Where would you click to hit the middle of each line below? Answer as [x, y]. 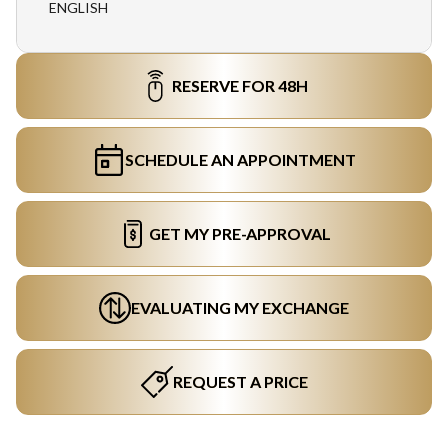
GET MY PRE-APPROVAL [240, 233]
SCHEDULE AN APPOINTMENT [240, 159]
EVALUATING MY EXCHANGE [240, 307]
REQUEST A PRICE [240, 381]
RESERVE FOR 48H [240, 85]
